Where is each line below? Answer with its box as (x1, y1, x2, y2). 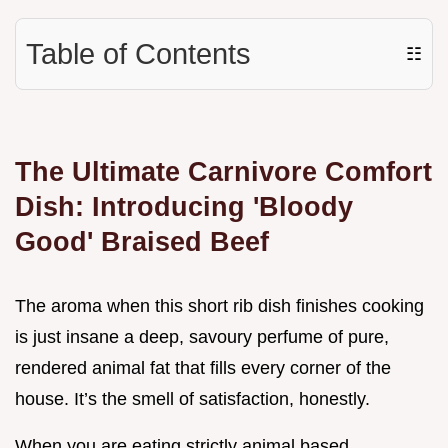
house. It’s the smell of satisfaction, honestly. (15, 389, 370, 410)
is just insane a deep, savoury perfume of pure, (15, 327, 389, 348)
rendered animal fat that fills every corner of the (15, 358, 391, 379)
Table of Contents (26, 38, 251, 71)
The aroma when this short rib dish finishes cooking (15, 296, 424, 317)
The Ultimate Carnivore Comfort (15, 156, 432, 188)
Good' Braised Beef (15, 226, 269, 258)
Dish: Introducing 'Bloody (15, 191, 353, 223)
